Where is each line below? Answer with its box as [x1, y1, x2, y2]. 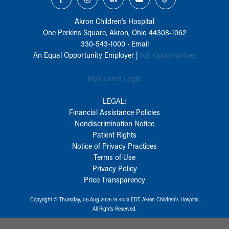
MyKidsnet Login [88, 73, 141, 83]
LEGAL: [102, 95, 127, 106]
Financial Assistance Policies [69, 106, 160, 117]
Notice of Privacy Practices [72, 140, 157, 151]
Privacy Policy [92, 163, 137, 173]
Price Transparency [84, 174, 145, 185]
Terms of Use [94, 151, 135, 162]
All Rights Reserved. [93, 204, 136, 212]
